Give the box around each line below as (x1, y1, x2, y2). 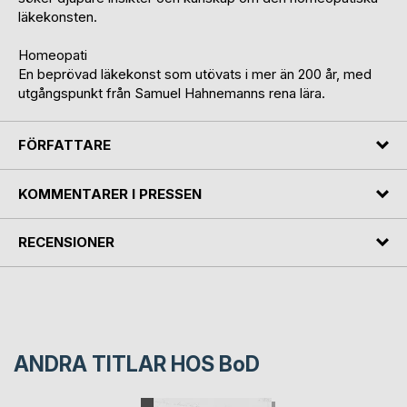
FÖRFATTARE (18, 136, 111, 154)
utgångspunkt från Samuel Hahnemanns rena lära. (18, 84, 325, 102)
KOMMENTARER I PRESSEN (18, 184, 202, 203)
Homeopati (18, 45, 87, 64)
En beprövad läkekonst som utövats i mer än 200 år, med (18, 65, 372, 83)
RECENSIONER (18, 233, 114, 252)
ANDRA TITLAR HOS (14, 352, 219, 378)
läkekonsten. (18, 7, 97, 25)
